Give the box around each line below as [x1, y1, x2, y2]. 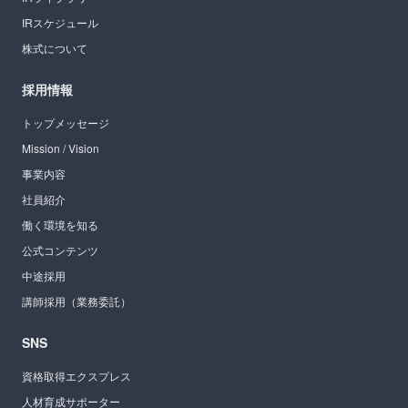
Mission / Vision [22, 139, 99, 156]
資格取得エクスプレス [22, 367, 131, 383]
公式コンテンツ [22, 241, 98, 258]
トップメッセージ [22, 114, 109, 130]
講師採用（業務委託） [22, 292, 131, 309]
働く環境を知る [22, 216, 98, 232]
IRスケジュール [22, 14, 98, 30]
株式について [22, 39, 87, 56]
